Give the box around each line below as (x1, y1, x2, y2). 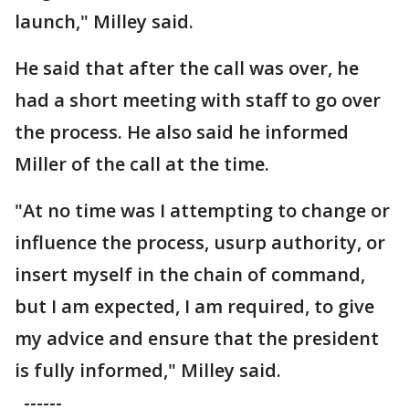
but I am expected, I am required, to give (15, 294, 374, 320)
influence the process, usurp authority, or (15, 230, 385, 256)
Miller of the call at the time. (15, 152, 269, 177)
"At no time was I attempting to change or (15, 198, 390, 224)
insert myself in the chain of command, (15, 262, 365, 288)
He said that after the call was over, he (15, 56, 359, 81)
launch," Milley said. (15, 9, 198, 35)
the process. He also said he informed (15, 120, 349, 145)
